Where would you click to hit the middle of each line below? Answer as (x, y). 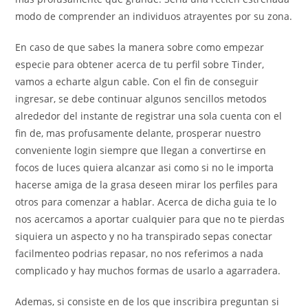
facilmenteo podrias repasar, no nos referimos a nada (140, 254)
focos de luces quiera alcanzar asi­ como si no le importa (145, 168)
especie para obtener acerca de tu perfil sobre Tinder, (140, 65)
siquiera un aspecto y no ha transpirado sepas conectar (144, 236)
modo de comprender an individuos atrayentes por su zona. (154, 16)
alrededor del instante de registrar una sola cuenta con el (149, 116)
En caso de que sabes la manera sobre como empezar (140, 47)
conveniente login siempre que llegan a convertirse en (141, 151)
